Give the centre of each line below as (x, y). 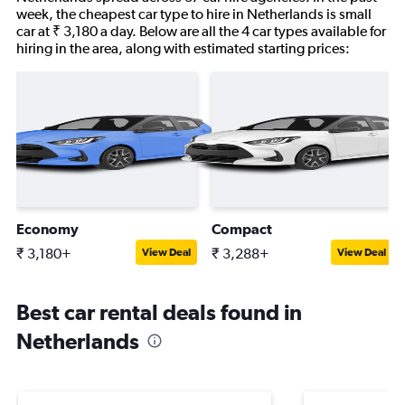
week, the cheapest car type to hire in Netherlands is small (194, 14)
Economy (47, 229)
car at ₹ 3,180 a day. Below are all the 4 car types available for (201, 31)
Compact (242, 229)
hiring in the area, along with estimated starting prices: (183, 48)
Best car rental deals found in (159, 312)
